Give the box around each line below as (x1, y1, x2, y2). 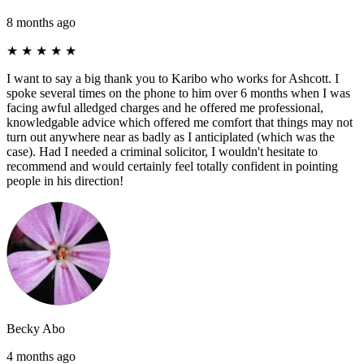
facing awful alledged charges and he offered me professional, (6, 100, 323, 115)
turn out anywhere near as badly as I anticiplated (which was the (6, 129, 335, 144)
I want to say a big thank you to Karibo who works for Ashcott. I (6, 71, 339, 85)
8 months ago (6, 15, 76, 29)
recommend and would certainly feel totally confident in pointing (6, 158, 338, 173)
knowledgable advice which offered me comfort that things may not (6, 115, 353, 129)
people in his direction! (6, 173, 123, 188)
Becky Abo (6, 321, 65, 336)
